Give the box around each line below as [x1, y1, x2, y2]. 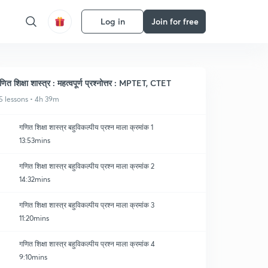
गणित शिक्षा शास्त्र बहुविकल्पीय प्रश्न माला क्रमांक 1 [19, 123, 153, 132]
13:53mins [19, 136, 50, 145]
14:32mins [19, 175, 50, 184]
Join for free [151, 16, 199, 27]
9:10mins [19, 252, 47, 261]
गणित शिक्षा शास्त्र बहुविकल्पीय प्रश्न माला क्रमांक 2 [19, 162, 154, 170]
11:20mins [19, 214, 49, 223]
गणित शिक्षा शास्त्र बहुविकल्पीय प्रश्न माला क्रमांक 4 [19, 239, 155, 248]
